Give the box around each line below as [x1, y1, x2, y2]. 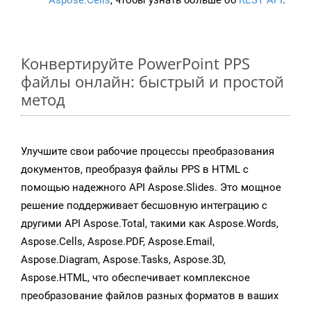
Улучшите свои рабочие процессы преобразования [21, 145, 274, 158]
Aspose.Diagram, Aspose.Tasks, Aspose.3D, [21, 253, 226, 267]
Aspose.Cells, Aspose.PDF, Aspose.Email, [21, 235, 215, 249]
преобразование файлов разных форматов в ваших [21, 289, 278, 303]
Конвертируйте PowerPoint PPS [21, 53, 250, 74]
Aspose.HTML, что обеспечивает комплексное [21, 271, 250, 285]
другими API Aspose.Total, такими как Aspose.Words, [21, 217, 278, 230]
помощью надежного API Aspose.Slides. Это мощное [21, 181, 281, 194]
